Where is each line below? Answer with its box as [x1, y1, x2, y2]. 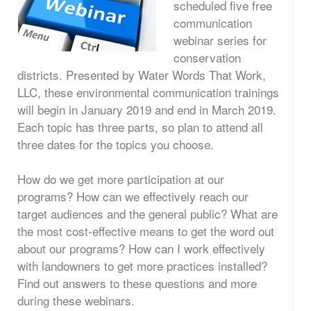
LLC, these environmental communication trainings [17, 83, 279, 101]
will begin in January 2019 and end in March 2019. [17, 101, 276, 118]
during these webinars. [17, 292, 135, 309]
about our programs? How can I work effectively [17, 239, 265, 257]
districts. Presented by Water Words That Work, [17, 66, 266, 83]
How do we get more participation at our [17, 170, 224, 187]
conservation [174, 49, 241, 66]
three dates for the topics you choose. [17, 135, 214, 153]
